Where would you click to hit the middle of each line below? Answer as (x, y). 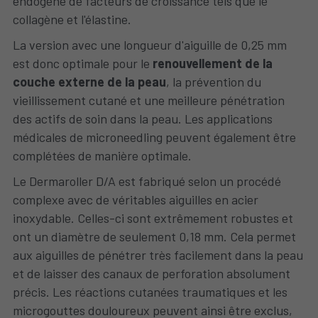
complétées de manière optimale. (102, 155)
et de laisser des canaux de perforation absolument (151, 273)
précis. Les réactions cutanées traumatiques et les (150, 292)
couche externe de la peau (89, 82)
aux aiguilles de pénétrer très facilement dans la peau (158, 255)
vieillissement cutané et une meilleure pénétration (148, 100)
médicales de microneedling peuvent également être (154, 137)
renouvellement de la (212, 63)
